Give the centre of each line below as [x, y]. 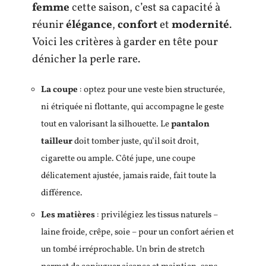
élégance [89, 25]
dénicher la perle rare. [86, 59]
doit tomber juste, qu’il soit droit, [136, 142]
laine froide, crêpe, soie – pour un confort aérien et [137, 232]
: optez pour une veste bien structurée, [151, 90]
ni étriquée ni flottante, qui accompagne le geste [132, 107]
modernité [200, 25]
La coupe [59, 90]
